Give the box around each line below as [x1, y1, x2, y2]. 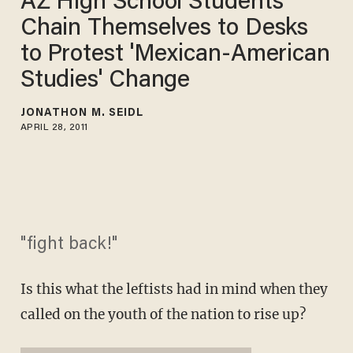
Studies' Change [20, 69, 191, 93]
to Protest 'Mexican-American [20, 43, 330, 67]
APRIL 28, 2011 [20, 122, 88, 132]
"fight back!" [20, 236, 117, 255]
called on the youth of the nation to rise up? [20, 306, 306, 324]
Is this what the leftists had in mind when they [20, 281, 328, 299]
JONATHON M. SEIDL [20, 107, 144, 119]
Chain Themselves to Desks [20, 17, 309, 41]
